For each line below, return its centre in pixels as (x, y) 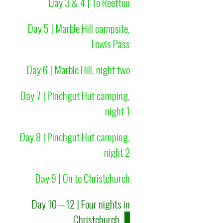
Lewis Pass (111, 43)
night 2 (117, 152)
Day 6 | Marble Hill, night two (78, 69)
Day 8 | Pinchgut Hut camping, (75, 136)
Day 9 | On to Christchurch (82, 178)
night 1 (117, 111)
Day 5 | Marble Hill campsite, (79, 28)
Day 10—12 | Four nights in (81, 204)
